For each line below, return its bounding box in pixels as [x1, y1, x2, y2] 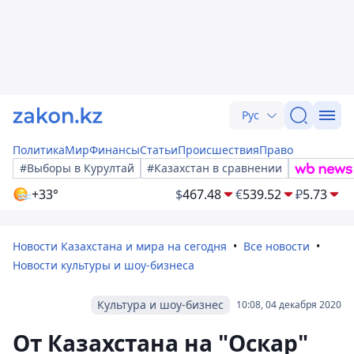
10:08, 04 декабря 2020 [236, 298, 341, 311]
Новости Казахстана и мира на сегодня [13, 239, 227, 254]
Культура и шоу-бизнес [97, 297, 224, 312]
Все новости [243, 239, 310, 254]
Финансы [89, 142, 140, 157]
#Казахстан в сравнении [147, 160, 282, 175]
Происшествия [178, 142, 259, 157]
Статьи [140, 142, 178, 157]
